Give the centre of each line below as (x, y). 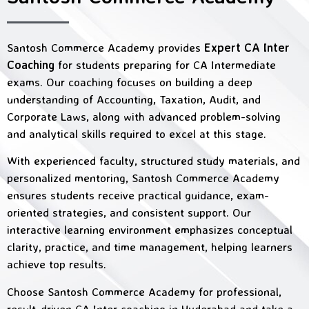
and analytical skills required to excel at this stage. (137, 133)
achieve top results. (57, 264)
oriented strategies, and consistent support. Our (129, 212)
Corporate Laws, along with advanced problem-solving (144, 116)
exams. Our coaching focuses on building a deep (130, 81)
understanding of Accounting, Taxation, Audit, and (134, 99)
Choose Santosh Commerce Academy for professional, (144, 291)
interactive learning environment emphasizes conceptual (150, 230)
